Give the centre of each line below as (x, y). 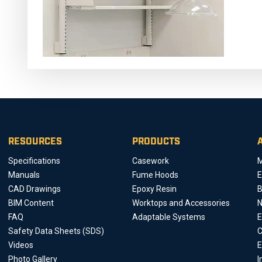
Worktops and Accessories (181, 203)
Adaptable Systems (168, 217)
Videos (20, 245)
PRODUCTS (156, 142)
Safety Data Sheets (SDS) (56, 231)
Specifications (34, 161)
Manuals (24, 175)
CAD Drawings (34, 189)
